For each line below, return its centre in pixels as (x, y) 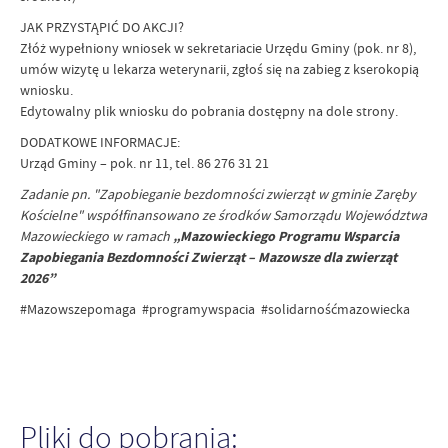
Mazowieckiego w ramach (96, 236)
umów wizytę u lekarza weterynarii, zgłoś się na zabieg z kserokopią (219, 69)
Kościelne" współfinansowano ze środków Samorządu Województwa (223, 215)
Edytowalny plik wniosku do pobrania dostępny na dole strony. (209, 111)
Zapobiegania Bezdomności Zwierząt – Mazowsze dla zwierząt (208, 257)
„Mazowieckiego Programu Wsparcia (286, 236)
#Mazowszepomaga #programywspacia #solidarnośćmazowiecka (215, 309)
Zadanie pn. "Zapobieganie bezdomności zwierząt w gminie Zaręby (218, 194)
